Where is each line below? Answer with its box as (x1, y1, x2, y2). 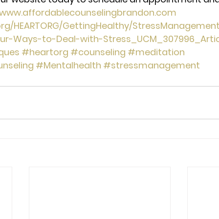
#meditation (128, 45, 185, 58)
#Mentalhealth (36, 59, 101, 71)
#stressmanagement (103, 59, 200, 71)
